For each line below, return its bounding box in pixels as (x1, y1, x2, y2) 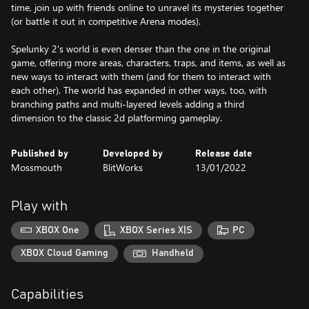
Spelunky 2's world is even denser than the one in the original (11, 42, 270, 55)
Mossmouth (11, 161, 62, 174)
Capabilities (11, 287, 83, 301)
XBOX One (36, 225, 80, 235)
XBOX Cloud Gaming (21, 248, 108, 259)
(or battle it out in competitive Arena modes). (11, 14, 201, 28)
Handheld (152, 248, 194, 259)
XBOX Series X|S (119, 225, 192, 235)
